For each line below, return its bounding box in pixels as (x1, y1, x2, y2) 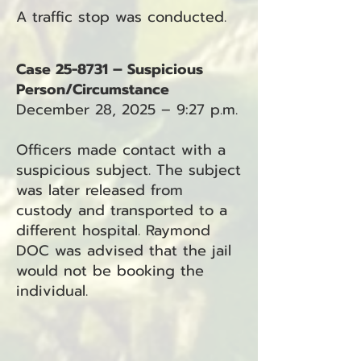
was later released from (16, 179, 183, 201)
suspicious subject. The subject (16, 159, 241, 181)
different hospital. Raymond (16, 219, 210, 242)
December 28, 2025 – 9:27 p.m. (16, 98, 238, 121)
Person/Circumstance (16, 78, 169, 101)
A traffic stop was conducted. (16, 6, 226, 28)
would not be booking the (16, 259, 204, 282)
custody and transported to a (16, 199, 227, 222)
